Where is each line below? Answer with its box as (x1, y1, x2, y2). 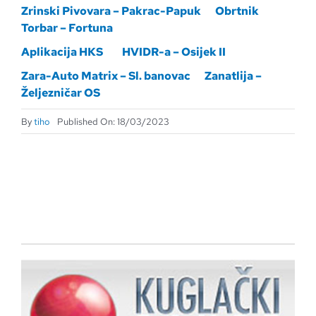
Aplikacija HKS (20, 44, 103, 59)
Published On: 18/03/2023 (56, 115, 169, 128)
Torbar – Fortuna (20, 20, 113, 35)
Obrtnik (214, 4, 259, 18)
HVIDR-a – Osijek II (121, 44, 226, 59)
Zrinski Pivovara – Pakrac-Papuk (20, 4, 201, 18)
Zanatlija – (204, 68, 262, 83)
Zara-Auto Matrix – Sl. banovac (20, 68, 190, 83)
